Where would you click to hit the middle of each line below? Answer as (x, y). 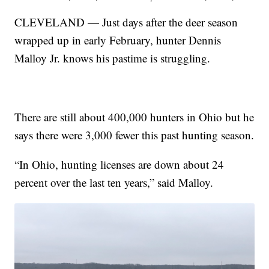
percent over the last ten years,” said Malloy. (114, 183)
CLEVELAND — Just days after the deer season (126, 22)
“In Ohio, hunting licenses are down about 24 (119, 165)
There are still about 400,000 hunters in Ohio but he (134, 117)
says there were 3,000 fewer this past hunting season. (134, 135)
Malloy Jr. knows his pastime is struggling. (113, 58)
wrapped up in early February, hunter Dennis (118, 40)
